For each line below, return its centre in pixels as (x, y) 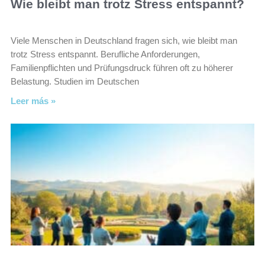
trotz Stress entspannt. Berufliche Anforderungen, (105, 54)
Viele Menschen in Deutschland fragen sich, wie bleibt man (124, 41)
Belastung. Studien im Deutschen (75, 81)
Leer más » (33, 101)
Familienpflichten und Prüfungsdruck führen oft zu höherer (122, 68)
